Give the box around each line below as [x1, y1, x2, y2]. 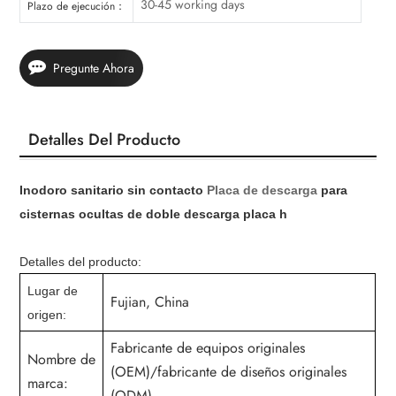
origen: [27, 308, 67, 323]
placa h [243, 207, 288, 222]
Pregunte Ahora [53, 59, 135, 78]
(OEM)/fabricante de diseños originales [110, 362, 347, 383]
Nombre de [27, 349, 96, 370]
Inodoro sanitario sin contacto [19, 183, 208, 198]
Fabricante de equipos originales [110, 338, 306, 359]
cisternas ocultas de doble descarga [19, 207, 244, 222]
